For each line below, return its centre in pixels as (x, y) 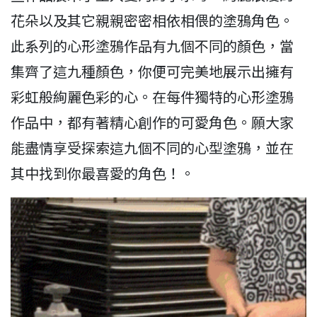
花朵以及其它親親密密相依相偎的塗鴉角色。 (152, 21)
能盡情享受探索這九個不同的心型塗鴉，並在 (152, 148)
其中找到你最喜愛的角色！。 (103, 173)
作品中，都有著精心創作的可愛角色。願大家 (152, 122)
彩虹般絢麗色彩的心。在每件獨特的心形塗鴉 (152, 97)
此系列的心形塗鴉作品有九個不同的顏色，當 (152, 46)
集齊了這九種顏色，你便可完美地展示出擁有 (152, 71)
